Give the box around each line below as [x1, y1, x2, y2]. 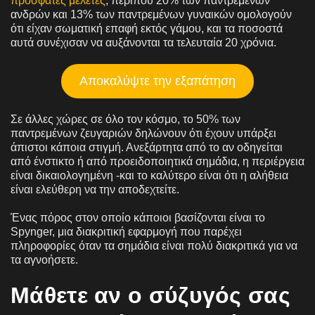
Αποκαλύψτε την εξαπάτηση [79, 73, 236, 88]
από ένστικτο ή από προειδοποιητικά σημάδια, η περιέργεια [11, 155, 304, 167]
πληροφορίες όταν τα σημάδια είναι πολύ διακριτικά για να [11, 239, 297, 252]
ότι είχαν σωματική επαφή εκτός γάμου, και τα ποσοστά [11, 22, 283, 34]
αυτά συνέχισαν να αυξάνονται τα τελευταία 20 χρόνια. [11, 36, 276, 49]
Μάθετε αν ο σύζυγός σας [11, 282, 290, 308]
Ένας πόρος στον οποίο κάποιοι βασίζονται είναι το [11, 211, 265, 224]
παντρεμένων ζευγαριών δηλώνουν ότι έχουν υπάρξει [11, 127, 276, 139]
